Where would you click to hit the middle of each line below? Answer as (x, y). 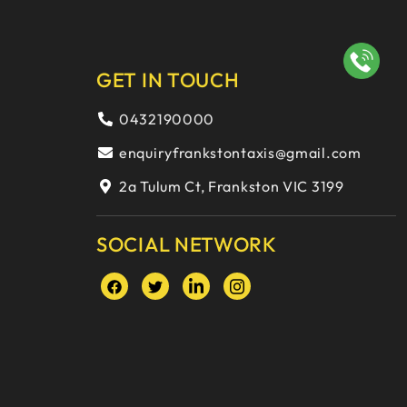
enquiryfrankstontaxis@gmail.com (240, 153)
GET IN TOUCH (168, 80)
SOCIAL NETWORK (187, 244)
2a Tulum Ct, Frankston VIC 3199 (232, 186)
